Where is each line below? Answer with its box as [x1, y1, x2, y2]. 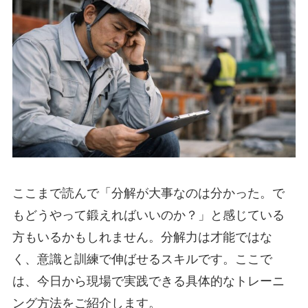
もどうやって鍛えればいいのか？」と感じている [12, 208, 285, 223]
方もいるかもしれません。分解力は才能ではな [12, 230, 272, 245]
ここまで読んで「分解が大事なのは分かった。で [12, 186, 285, 201]
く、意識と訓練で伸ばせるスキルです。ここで [12, 252, 272, 267]
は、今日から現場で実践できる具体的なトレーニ [12, 274, 285, 289]
